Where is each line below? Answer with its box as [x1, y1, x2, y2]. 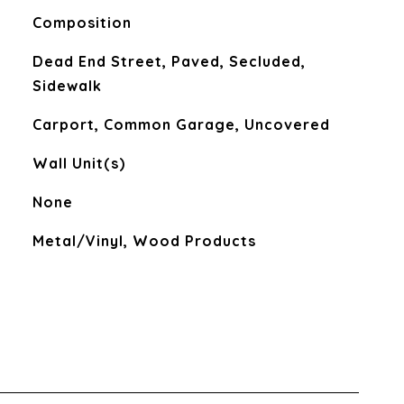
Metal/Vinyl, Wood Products [32, 232, 256, 250]
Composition [32, 14, 132, 32]
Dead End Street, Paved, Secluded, [32, 52, 306, 70]
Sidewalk [32, 77, 102, 95]
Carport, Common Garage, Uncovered [32, 115, 330, 133]
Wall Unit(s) [32, 154, 125, 172]
